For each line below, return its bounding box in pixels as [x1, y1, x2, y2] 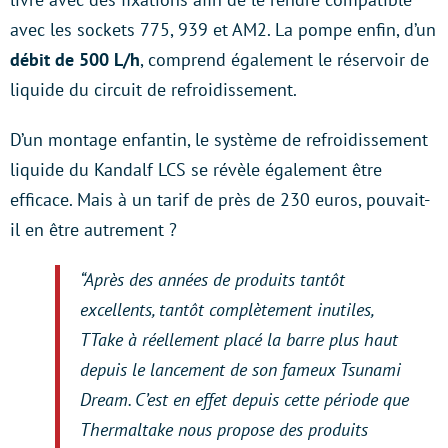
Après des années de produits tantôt [84, 268, 345, 291]
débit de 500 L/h [10, 48, 140, 71]
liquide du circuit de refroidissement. [10, 78, 297, 101]
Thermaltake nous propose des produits [80, 418, 368, 441]
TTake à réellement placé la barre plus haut [80, 328, 398, 351]
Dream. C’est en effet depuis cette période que [80, 388, 409, 411]
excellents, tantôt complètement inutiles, [80, 298, 373, 321]
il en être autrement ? [10, 218, 177, 241]
